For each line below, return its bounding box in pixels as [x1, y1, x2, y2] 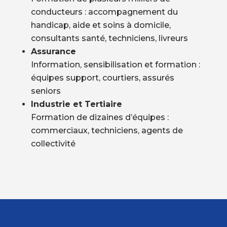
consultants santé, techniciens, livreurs [30, 33, 188, 43]
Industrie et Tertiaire [30, 99, 122, 109]
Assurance [30, 46, 76, 56]
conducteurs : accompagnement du [30, 7, 178, 17]
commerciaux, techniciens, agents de [30, 125, 183, 135]
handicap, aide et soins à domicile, [30, 20, 171, 30]
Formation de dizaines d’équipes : [30, 112, 169, 122]
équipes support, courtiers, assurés [30, 72, 174, 83]
